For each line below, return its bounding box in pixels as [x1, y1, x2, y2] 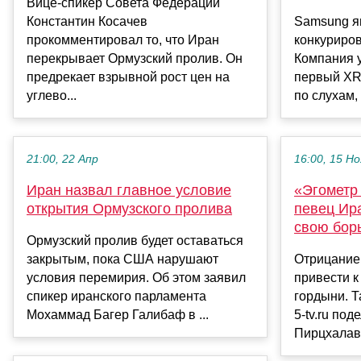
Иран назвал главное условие [27, 182, 231, 199]
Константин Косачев [27, 15, 147, 29]
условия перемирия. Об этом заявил [27, 271, 246, 285]
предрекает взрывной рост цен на [27, 70, 230, 85]
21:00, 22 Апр [27, 153, 98, 166]
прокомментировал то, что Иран [27, 33, 219, 48]
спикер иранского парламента [27, 289, 206, 304]
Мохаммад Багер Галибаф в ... [27, 308, 209, 322]
